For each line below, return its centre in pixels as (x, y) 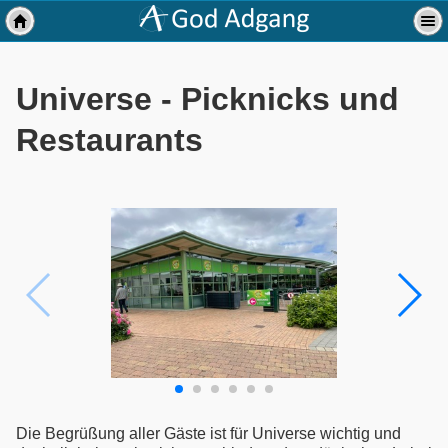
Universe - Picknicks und (207, 99)
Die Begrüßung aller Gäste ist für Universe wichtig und (208, 433)
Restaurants (109, 140)
